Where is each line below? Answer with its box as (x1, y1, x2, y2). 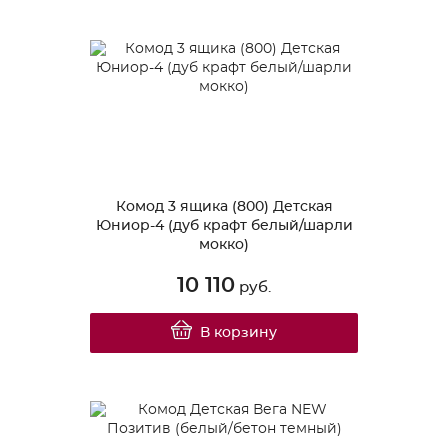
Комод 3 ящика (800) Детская (115, 199, 333, 214)
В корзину (200, 325, 278, 340)
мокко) (199, 237, 249, 252)
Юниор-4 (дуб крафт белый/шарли (95, 218, 353, 233)
